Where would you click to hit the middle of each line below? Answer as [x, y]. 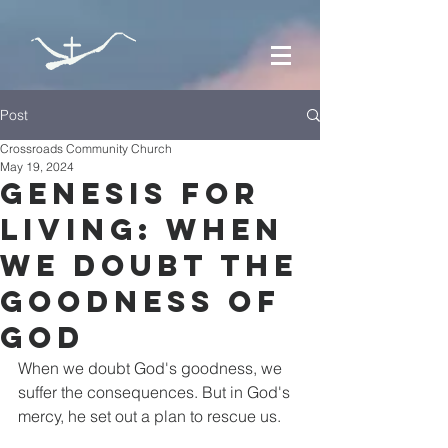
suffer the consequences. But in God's [156, 392]
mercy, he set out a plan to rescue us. [149, 416]
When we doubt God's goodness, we [152, 368]
